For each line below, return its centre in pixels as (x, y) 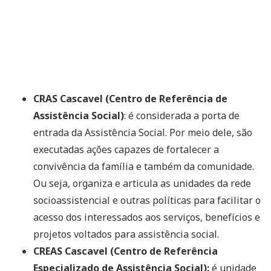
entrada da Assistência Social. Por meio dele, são (143, 132)
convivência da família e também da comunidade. (144, 166)
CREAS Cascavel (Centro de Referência (126, 251)
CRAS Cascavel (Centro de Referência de (130, 98)
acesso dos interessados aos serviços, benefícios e (147, 217)
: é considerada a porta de (182, 115)
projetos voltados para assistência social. (126, 234)
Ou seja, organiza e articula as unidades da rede (142, 183)
